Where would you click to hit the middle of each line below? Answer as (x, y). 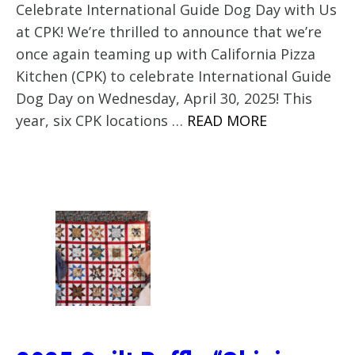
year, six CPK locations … (101, 121)
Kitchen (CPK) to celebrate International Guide (174, 76)
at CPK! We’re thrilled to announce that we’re (169, 32)
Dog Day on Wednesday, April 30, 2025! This (164, 99)
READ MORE (227, 121)
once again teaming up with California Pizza (166, 54)
